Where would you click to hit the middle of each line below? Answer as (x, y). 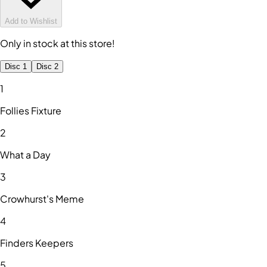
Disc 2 (47, 67)
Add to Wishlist (31, 21)
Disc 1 (16, 67)
